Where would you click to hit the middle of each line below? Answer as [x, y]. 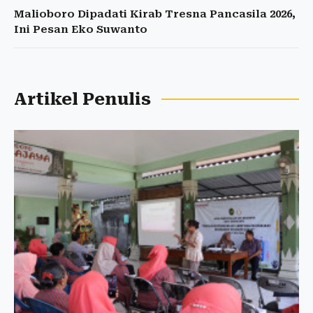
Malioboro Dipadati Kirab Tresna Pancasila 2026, [155, 14]
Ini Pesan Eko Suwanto [81, 30]
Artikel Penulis [82, 100]
